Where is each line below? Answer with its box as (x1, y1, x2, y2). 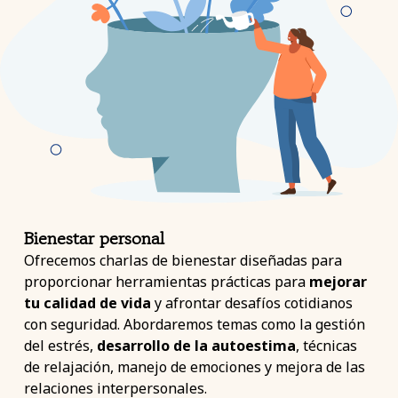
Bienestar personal (23, 225, 164, 252)
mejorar (308, 272, 367, 292)
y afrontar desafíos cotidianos (150, 293, 353, 314)
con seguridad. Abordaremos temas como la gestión (23, 314, 365, 335)
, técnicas (295, 336, 357, 356)
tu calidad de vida (23, 293, 151, 314)
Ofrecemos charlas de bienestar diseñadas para (23, 251, 342, 271)
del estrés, (23, 336, 97, 356)
